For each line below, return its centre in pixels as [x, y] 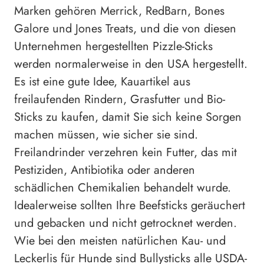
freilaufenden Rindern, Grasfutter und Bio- [120, 99]
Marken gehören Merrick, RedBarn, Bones [119, 11]
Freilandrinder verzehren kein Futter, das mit [126, 152]
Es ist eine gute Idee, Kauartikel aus [102, 81]
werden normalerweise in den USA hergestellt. [131, 64]
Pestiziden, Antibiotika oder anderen [105, 170]
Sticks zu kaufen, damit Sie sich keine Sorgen [128, 117]
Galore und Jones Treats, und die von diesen [125, 28]
